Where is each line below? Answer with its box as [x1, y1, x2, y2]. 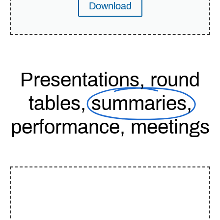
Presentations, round [20, 69, 200, 90]
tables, [28, 92, 91, 114]
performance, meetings [10, 116, 210, 137]
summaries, [91, 92, 192, 114]
